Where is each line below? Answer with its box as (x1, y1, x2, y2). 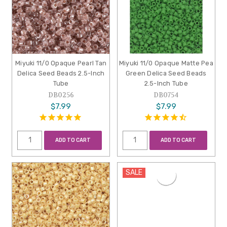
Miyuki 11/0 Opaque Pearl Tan (15, 59, 107, 67)
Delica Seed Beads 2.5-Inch (17, 69, 105, 78)
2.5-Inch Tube (144, 80, 188, 88)
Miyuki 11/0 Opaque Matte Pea (119, 59, 213, 67)
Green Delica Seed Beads (125, 69, 207, 78)
